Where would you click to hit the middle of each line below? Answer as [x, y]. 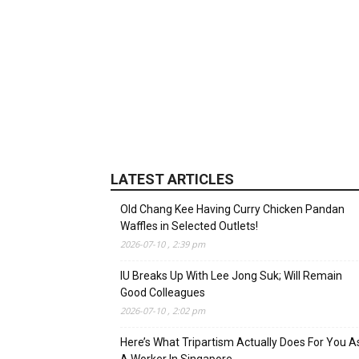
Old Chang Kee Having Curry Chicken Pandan [232, 209]
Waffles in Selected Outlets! [189, 226]
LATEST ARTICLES [172, 179]
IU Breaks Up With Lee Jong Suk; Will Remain [231, 276]
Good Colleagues [163, 292]
